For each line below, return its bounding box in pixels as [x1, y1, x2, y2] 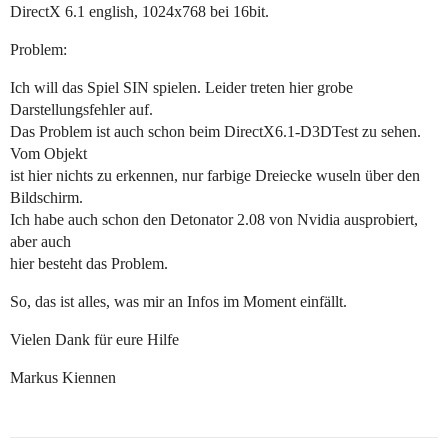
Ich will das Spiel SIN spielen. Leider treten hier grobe [10, 79, 353, 97]
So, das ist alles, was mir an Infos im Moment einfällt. [10, 293, 347, 311]
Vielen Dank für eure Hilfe [10, 331, 179, 349]
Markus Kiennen [10, 369, 116, 387]
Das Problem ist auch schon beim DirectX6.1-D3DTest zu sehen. [10, 123, 421, 141]
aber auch [10, 233, 71, 251]
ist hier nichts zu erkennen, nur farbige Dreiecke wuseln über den [10, 167, 420, 185]
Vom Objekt [10, 145, 87, 163]
